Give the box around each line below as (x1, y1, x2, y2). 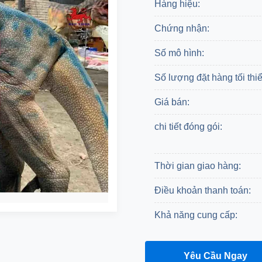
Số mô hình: (154, 48, 204, 58)
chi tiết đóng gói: (154, 122, 222, 132)
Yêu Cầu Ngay (183, 250, 247, 261)
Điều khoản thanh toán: (154, 185, 251, 195)
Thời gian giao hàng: (154, 161, 241, 171)
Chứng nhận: (154, 23, 209, 33)
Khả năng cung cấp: (154, 210, 237, 220)
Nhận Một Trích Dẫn (171, 250, 259, 261)
